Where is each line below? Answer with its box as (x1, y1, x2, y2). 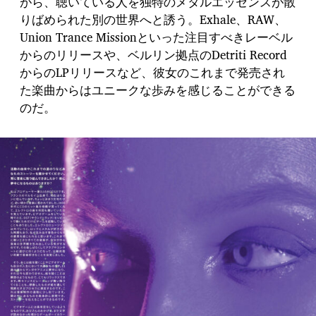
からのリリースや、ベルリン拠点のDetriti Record (20, 45, 287, 65)
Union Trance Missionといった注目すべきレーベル (20, 28, 293, 47)
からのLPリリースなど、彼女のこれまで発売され (20, 63, 285, 83)
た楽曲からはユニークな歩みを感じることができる (20, 80, 296, 100)
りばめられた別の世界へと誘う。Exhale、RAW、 (20, 10, 286, 30)
